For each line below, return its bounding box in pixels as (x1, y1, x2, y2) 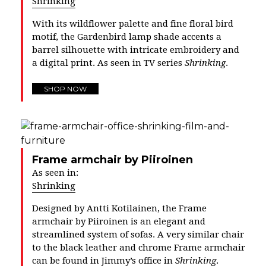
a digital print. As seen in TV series (32, 57, 185, 68)
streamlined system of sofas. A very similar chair (32, 229, 244, 240)
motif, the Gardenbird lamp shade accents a (32, 31, 221, 42)
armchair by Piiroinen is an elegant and (32, 216, 205, 227)
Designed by (32, 202, 87, 214)
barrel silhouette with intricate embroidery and (32, 44, 239, 55)
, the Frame (157, 202, 207, 214)
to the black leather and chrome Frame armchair (32, 242, 245, 253)
